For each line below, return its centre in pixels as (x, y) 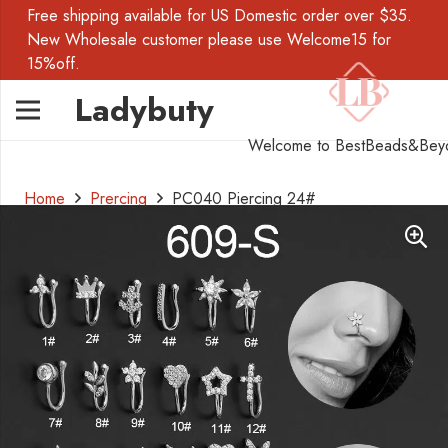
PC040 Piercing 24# (244, 198)
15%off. (54, 63)
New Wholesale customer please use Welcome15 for (209, 39)
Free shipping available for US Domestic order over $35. (220, 15)
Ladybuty (145, 110)
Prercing (119, 198)
